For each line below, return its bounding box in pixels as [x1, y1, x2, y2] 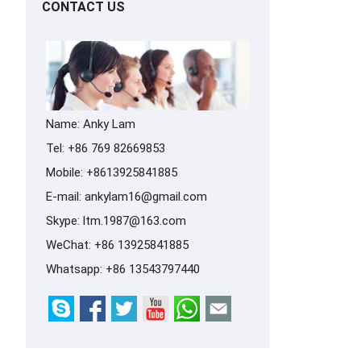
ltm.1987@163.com [83, 213, 186, 228]
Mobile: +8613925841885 [46, 164, 177, 180]
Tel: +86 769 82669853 [46, 140, 165, 156]
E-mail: [46, 189, 85, 204]
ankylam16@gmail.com [85, 189, 207, 204]
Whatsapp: [46, 261, 106, 276]
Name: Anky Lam [46, 116, 135, 131]
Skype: [46, 213, 83, 228]
